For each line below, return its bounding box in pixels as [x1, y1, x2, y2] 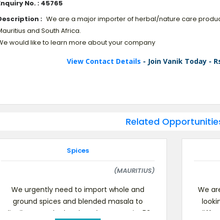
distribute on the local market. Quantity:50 [4, 208, 151, 218]
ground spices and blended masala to [12, 196, 143, 206]
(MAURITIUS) [114, 166, 155, 175]
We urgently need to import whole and [11, 185, 144, 194]
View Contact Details [66, 56, 143, 66]
